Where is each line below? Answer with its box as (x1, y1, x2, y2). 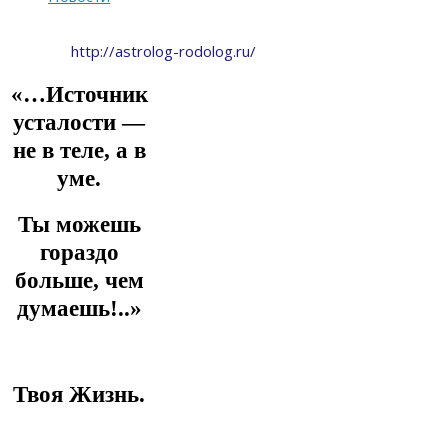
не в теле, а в (12, 137, 146, 163)
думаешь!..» (16, 296, 142, 322)
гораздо (39, 240, 119, 266)
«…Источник (10, 81, 148, 107)
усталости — (13, 109, 145, 135)
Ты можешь (17, 212, 141, 238)
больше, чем (14, 268, 144, 294)
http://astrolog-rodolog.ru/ (70, 41, 256, 62)
